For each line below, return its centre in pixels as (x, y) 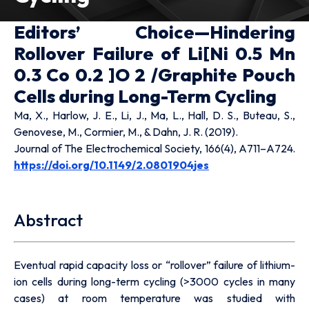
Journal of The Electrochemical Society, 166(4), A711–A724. (154, 149)
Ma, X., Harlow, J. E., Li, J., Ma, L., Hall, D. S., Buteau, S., (154, 116)
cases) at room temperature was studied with (154, 298)
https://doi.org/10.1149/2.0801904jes (111, 165)
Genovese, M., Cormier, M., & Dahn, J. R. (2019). (126, 132)
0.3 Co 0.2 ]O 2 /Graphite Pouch (154, 75)
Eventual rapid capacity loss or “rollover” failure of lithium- (154, 265)
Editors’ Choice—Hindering (154, 32)
